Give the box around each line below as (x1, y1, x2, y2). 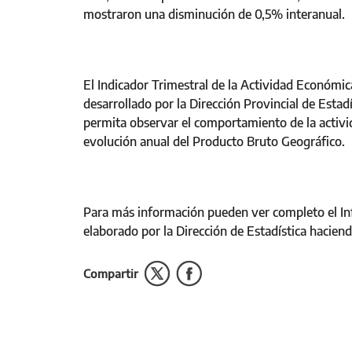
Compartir (83, 266, 138, 280)
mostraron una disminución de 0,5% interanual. (83, 6, 345, 22)
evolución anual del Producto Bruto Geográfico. (83, 134, 345, 149)
